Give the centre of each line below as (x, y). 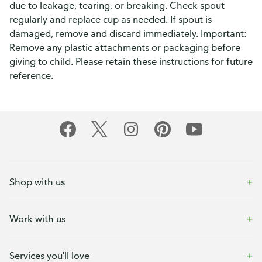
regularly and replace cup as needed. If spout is (111, 19)
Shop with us (37, 182)
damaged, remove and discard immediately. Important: (128, 33)
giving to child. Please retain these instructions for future (131, 61)
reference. (31, 75)
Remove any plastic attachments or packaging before (125, 47)
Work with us (37, 218)
